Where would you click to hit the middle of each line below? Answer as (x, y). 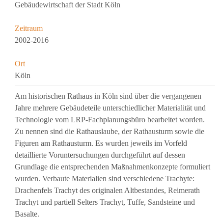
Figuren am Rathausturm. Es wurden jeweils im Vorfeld (101, 143)
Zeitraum (29, 28)
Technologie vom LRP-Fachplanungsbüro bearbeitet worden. (110, 120)
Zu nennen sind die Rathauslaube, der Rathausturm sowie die (110, 132)
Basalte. (27, 214)
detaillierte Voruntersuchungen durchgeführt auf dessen (100, 155)
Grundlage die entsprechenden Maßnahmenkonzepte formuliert (112, 167)
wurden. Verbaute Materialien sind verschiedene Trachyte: (105, 179)
